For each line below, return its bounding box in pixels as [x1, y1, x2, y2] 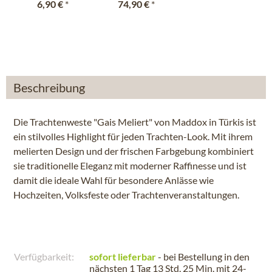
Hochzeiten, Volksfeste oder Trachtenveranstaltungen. [13, 189, 239, 200]
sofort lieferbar [89, 251, 156, 262]
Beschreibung [13, 80, 85, 95]
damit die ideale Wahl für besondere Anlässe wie [13, 174, 214, 186]
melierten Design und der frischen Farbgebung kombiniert [13, 145, 254, 157]
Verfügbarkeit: [14, 251, 74, 262]
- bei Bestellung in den [156, 251, 250, 262]
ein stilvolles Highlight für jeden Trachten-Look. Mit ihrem [13, 131, 253, 142]
